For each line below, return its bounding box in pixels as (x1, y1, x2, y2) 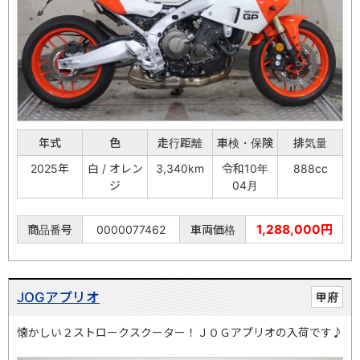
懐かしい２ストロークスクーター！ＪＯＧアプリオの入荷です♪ (17, 325, 343, 339)
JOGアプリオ (17, 288, 100, 305)
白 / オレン (87, 161, 143, 175)
